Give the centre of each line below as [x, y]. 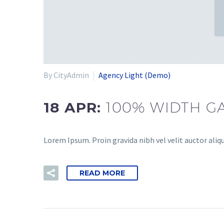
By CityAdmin [66, 75]
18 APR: [75, 108]
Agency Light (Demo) [134, 75]
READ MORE [102, 173]
